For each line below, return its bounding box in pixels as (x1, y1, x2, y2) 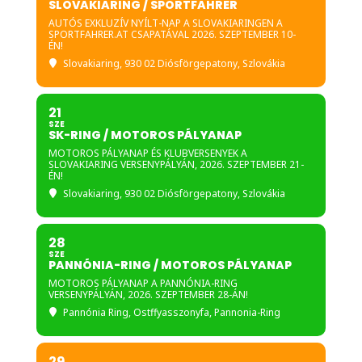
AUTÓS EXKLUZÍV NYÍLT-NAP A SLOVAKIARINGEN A (48, 16, 283, 30)
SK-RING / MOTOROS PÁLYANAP (48, 127, 242, 143)
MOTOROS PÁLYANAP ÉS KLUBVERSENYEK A (48, 146, 247, 160)
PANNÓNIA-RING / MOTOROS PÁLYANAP (48, 257, 292, 273)
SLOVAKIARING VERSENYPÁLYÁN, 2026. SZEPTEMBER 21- (48, 158, 304, 171)
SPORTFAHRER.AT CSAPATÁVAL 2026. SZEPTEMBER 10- (48, 27, 296, 41)
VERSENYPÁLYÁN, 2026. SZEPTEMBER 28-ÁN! (48, 288, 248, 301)
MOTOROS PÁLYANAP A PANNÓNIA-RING (48, 276, 238, 290)
